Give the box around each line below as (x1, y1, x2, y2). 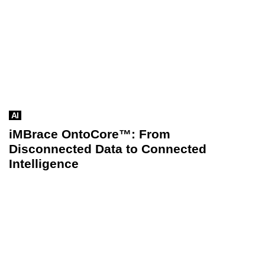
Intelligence (9, 156, 79, 170)
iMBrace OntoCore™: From (9, 127, 170, 141)
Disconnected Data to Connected (9, 141, 206, 156)
